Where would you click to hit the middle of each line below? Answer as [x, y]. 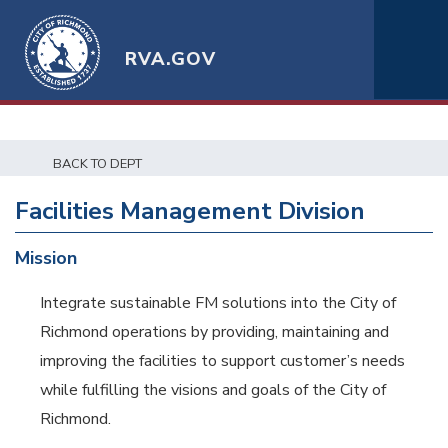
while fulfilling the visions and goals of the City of [213, 390]
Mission [46, 258]
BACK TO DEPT [97, 164]
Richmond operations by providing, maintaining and [214, 332]
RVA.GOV [171, 59]
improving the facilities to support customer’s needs [222, 361]
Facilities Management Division [190, 211]
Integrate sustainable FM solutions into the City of [218, 303]
